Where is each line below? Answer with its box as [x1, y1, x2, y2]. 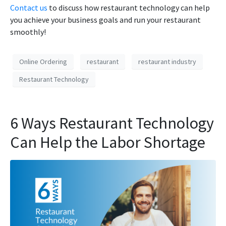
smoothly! [10, 27, 46, 37]
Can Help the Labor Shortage [10, 132, 205, 153]
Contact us [10, 3, 47, 13]
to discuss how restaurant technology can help [47, 3, 210, 13]
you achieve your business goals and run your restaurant [10, 15, 201, 25]
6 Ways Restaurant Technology [10, 113, 214, 134]
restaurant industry [138, 56, 196, 66]
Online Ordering [19, 56, 67, 66]
